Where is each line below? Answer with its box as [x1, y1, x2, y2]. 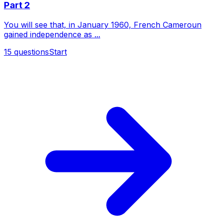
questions [14, 46, 49, 57]
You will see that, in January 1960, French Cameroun [4, 19, 201, 30]
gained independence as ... [4, 29, 100, 39]
